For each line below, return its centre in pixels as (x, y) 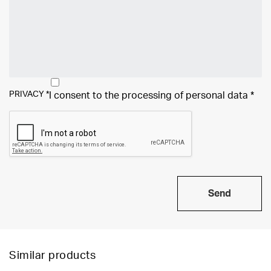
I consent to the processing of (117, 96)
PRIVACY (28, 94)
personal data (217, 96)
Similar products (52, 256)
